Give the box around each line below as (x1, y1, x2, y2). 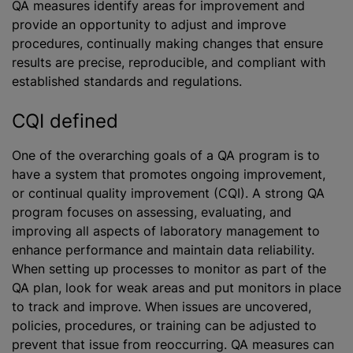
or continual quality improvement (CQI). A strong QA (12, 185, 325, 201)
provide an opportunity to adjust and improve (12, 17, 286, 32)
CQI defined (12, 110, 118, 132)
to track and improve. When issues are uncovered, (12, 299, 311, 314)
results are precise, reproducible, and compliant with (12, 54, 325, 70)
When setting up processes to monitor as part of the (12, 261, 326, 277)
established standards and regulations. (12, 73, 242, 89)
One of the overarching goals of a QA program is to (12, 147, 320, 163)
